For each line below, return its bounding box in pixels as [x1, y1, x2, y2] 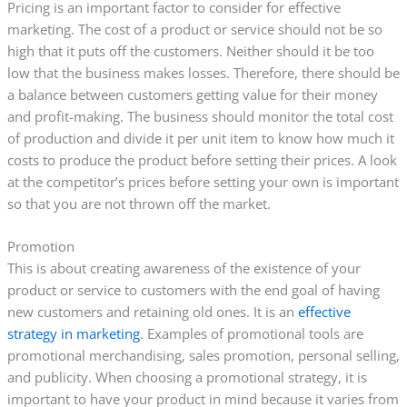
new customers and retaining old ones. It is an [6, 303, 298, 322]
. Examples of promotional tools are [139, 324, 363, 343]
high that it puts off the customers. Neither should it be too [6, 41, 374, 60]
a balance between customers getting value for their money [6, 84, 378, 104]
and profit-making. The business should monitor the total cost [6, 106, 393, 125]
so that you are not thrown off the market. [6, 194, 271, 213]
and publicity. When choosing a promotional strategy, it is [6, 368, 367, 387]
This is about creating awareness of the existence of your [6, 259, 361, 278]
